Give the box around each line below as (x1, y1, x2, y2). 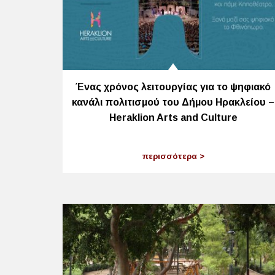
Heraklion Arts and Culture (109, 112, 238, 123)
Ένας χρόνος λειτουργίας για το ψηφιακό (76, 82, 271, 93)
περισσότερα (142, 151, 199, 161)
